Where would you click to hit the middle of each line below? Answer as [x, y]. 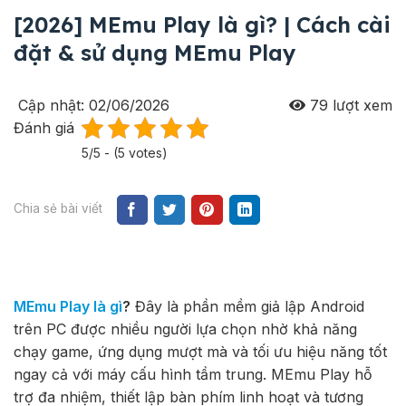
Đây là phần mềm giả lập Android [247, 307]
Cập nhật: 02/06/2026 [92, 106]
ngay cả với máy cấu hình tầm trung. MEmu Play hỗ [193, 375]
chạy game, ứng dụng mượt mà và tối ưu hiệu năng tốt [200, 352]
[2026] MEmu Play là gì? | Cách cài [202, 25]
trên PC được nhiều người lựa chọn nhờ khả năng [185, 329]
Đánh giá [44, 128]
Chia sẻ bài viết [58, 209]
